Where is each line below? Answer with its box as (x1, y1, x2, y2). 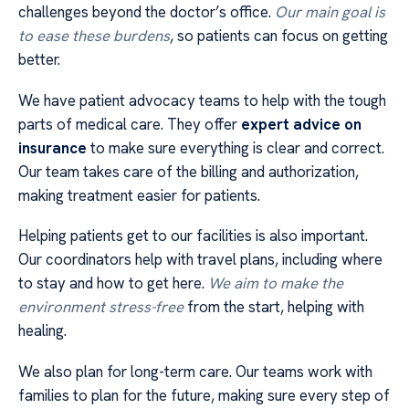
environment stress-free (18, 297, 184, 318)
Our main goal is (275, 2, 385, 23)
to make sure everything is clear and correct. (87, 137, 384, 158)
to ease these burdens (18, 26, 170, 47)
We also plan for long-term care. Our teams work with (18, 361, 372, 382)
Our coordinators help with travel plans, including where (18, 249, 383, 270)
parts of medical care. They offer (18, 113, 241, 134)
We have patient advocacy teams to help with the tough (18, 89, 386, 110)
